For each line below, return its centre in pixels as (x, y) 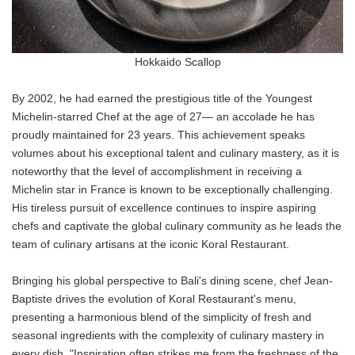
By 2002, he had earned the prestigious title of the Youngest (162, 98)
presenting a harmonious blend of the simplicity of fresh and (162, 317)
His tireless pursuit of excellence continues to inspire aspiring (164, 208)
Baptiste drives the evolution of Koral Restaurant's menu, (154, 299)
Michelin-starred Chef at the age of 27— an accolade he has (163, 116)
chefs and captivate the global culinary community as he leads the (177, 226)
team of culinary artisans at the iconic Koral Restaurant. (151, 244)
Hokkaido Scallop (177, 62)
